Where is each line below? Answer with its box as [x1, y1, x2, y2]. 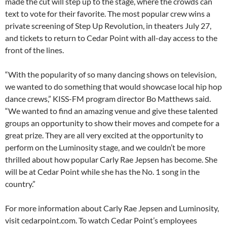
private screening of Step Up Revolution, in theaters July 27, [5, 21, 211, 31]
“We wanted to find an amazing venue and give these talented [5, 106, 218, 116]
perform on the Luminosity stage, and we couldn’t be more [5, 142, 205, 153]
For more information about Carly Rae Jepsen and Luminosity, [5, 203, 219, 213]
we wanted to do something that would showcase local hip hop [5, 82, 222, 92]
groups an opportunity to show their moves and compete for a [5, 118, 219, 128]
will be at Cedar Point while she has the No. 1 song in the [5, 167, 200, 177]
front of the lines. [5, 45, 64, 55]
